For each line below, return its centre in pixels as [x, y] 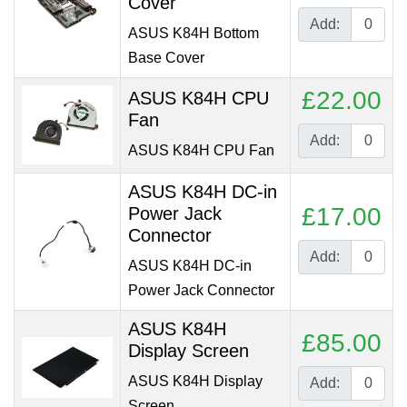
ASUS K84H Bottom [194, 33]
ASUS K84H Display [195, 381]
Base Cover [166, 58]
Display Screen [189, 351]
